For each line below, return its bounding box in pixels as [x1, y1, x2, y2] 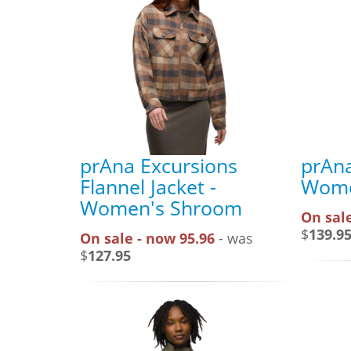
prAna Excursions [80, 151, 237, 179]
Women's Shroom [80, 194, 242, 221]
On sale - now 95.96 [80, 228, 215, 248]
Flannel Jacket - [80, 172, 216, 200]
